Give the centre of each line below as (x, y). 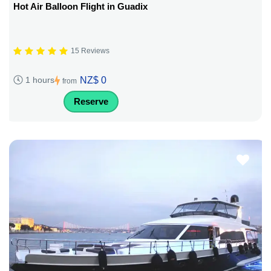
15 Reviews (90, 51)
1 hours (40, 80)
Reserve (91, 101)
